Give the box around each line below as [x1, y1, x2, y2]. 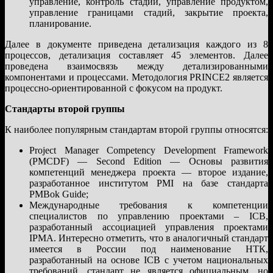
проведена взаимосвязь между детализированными [5, 60, 268, 71]
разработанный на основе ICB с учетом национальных [29, 254, 268, 265]
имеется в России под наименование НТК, [29, 243, 268, 254]
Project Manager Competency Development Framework [29, 144, 268, 155]
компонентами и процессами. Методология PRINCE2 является [5, 71, 268, 82]
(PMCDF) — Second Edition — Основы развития [29, 155, 268, 166]
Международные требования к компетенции [29, 199, 268, 210]
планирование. [29, 18, 91, 29]
